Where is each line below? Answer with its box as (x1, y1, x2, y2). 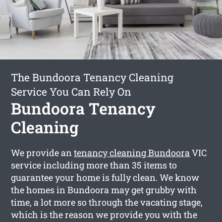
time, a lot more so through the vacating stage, (11, 196, 203, 208)
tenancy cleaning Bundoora (74, 146, 190, 159)
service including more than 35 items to (11, 159, 177, 171)
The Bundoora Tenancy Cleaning (11, 70, 174, 84)
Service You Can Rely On (11, 84, 132, 99)
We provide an (11, 146, 74, 159)
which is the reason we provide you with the (11, 208, 198, 221)
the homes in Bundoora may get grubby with (11, 183, 197, 196)
